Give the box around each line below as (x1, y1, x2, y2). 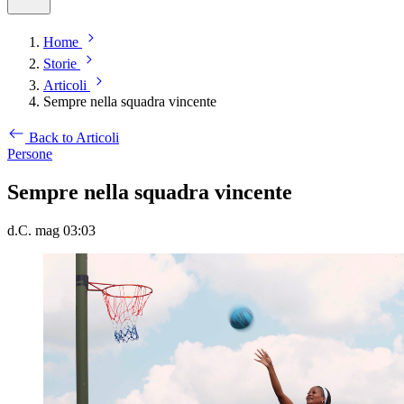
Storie (43, 56, 77, 71)
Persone (7, 146, 52, 161)
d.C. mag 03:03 (7, 222, 96, 238)
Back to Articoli (29, 130, 119, 145)
